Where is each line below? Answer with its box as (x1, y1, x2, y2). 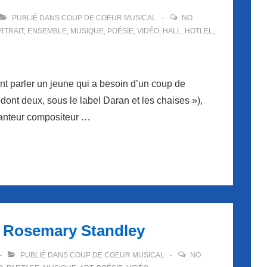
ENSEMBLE (27, 27, 67, 35)
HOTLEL (185, 27, 213, 35)
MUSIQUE (70, 27, 104, 35)
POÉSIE (107, 27, 133, 35)
